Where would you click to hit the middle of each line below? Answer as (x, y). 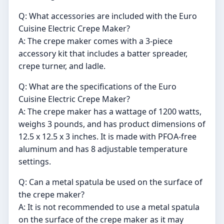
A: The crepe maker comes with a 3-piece (95, 41)
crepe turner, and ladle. (62, 66)
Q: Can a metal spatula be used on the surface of (110, 182)
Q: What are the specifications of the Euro (97, 86)
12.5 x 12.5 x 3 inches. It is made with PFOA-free (107, 136)
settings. (35, 161)
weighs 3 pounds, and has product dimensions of (112, 124)
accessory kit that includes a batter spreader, (103, 53)
